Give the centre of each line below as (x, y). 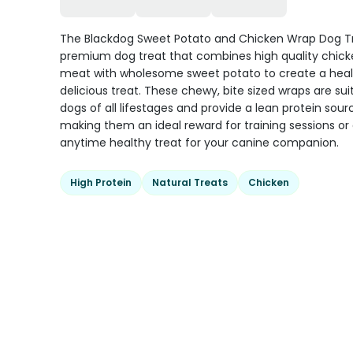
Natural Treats (190, 182)
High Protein (101, 182)
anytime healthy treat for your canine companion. (199, 143)
